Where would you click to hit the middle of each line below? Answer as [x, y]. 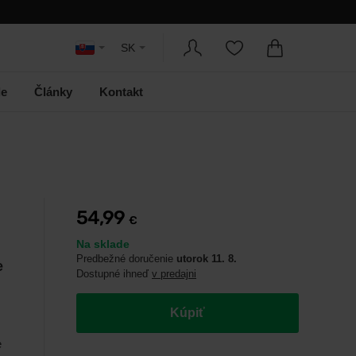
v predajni [174, 274]
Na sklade [103, 244]
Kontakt [121, 91]
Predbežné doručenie [126, 259]
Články [53, 91]
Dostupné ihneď [114, 274]
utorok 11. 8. [207, 259]
